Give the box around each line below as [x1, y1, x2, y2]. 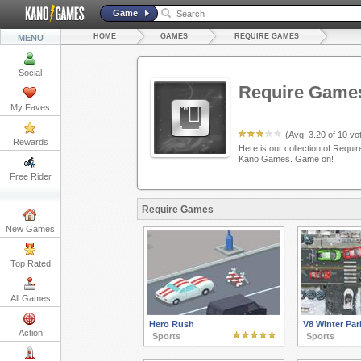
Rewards [12, 137, 48, 147]
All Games [10, 293, 51, 303]
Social [19, 68, 42, 77]
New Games [6, 224, 55, 234]
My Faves [10, 102, 50, 112]
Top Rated [10, 259, 51, 268]
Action [18, 328, 43, 338]
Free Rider [9, 172, 52, 181]
